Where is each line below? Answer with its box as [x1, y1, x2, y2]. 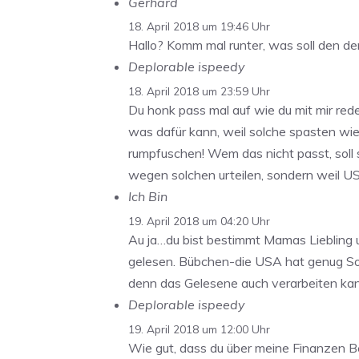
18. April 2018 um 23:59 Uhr [128, 84, 270, 99]
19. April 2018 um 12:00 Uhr [128, 321, 270, 336]
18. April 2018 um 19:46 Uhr [128, 19, 270, 34]
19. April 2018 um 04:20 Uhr [128, 214, 270, 228]
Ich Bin [128, 188, 167, 205]
